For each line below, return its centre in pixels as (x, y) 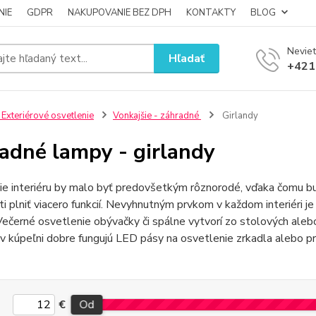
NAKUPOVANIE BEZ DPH (120, 13)
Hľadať (187, 58)
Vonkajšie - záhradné (157, 116)
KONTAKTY (211, 13)
